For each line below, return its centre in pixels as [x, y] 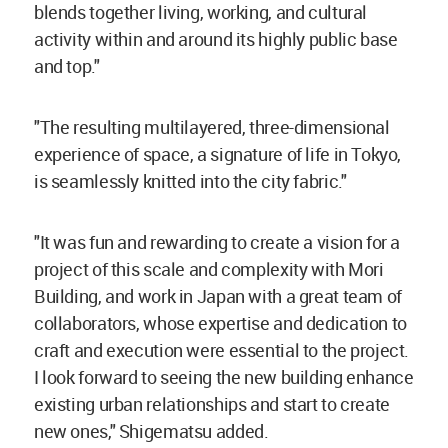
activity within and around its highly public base [216, 39]
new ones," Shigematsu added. [151, 431]
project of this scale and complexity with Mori [209, 269]
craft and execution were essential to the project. [222, 350]
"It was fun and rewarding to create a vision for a [217, 242]
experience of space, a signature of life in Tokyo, [218, 154]
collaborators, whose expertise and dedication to [220, 323]
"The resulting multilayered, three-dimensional [212, 127]
